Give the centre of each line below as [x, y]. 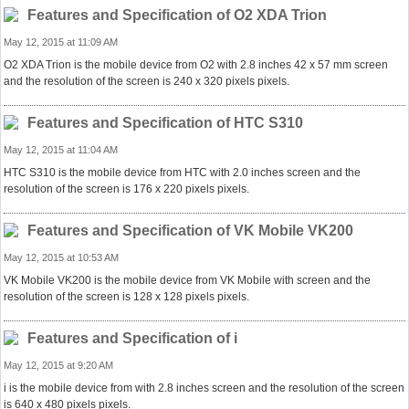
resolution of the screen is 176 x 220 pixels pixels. [126, 189]
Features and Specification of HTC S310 [165, 123]
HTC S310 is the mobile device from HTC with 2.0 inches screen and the [182, 173]
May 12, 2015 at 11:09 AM [61, 42]
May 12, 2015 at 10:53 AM [61, 257]
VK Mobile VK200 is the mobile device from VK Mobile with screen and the [187, 280]
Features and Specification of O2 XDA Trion [177, 15]
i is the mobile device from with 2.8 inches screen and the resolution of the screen [204, 388]
